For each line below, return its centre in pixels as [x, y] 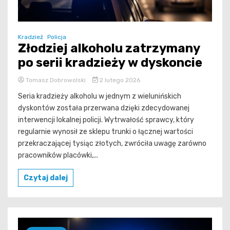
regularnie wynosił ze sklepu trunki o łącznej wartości [106, 131]
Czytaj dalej [46, 178]
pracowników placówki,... [58, 155]
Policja [57, 37]
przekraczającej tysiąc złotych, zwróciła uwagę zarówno [112, 143]
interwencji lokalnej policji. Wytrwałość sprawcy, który [106, 120]
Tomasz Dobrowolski [56, 80]
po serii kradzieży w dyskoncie [110, 62]
